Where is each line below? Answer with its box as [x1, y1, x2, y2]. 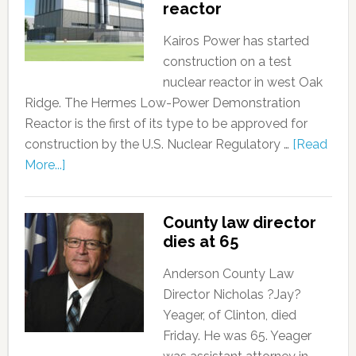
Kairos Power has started [162, 33, 309, 48]
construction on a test [162, 54, 292, 69]
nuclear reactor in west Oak [162, 75, 323, 90]
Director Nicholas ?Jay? [162, 287, 301, 302]
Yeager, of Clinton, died [162, 308, 296, 323]
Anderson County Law [162, 266, 294, 281]
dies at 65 [162, 232, 238, 251]
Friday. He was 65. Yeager [162, 328, 311, 343]
